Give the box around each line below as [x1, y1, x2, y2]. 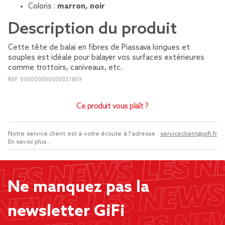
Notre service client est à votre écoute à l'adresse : [8, 131, 160, 138]
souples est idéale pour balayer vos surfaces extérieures [8, 53, 204, 62]
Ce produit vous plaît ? [76, 102, 149, 111]
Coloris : [28, 2, 57, 11]
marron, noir [57, 2, 105, 11]
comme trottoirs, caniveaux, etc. [8, 63, 123, 72]
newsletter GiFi [8, 202, 125, 221]
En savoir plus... [8, 139, 51, 146]
